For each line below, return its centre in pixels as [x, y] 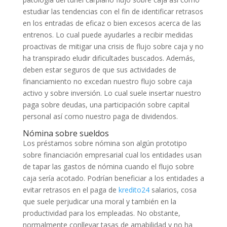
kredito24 [134, 190]
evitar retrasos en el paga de [70, 190]
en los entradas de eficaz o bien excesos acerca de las [112, 23]
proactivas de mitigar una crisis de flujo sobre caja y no [113, 46]
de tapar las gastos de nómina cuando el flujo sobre [108, 166]
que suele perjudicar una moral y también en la [99, 201]
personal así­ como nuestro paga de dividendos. [100, 116]
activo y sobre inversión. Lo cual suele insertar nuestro [112, 93]
